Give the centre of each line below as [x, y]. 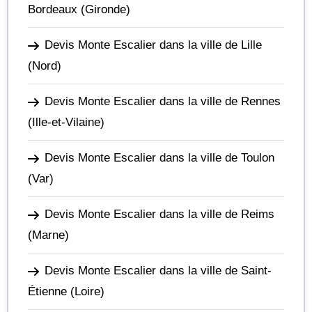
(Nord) [45, 66]
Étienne [47, 291]
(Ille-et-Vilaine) [66, 122]
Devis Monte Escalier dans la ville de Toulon [159, 158]
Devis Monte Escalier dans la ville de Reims [159, 214]
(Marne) [48, 235]
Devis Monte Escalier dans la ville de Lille [153, 45]
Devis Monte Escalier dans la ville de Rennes [163, 101]
